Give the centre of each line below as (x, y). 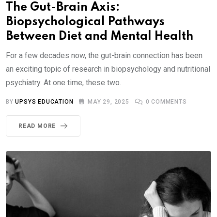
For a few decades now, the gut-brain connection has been (104, 55)
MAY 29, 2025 (108, 101)
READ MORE (37, 126)
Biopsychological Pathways (85, 22)
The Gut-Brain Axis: (63, 7)
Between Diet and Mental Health (100, 36)
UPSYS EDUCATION (44, 101)
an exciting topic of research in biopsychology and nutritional (108, 69)
